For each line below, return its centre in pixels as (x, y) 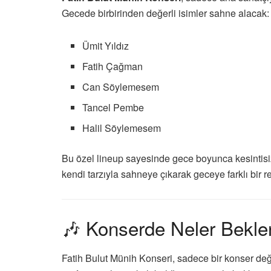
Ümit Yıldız (106, 46)
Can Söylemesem (121, 87)
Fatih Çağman (113, 67)
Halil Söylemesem (122, 128)
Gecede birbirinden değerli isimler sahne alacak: (165, 13)
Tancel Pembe (113, 108)
